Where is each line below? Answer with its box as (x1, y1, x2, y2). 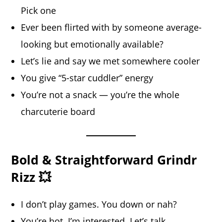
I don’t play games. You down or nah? (21, 198, 177, 211)
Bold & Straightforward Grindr (11, 151, 197, 168)
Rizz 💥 (11, 168, 52, 186)
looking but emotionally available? (21, 38, 164, 51)
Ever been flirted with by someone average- (21, 21, 202, 34)
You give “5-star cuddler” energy (21, 72, 154, 84)
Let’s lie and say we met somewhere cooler (21, 55, 200, 67)
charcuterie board (21, 106, 96, 118)
